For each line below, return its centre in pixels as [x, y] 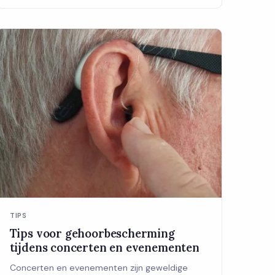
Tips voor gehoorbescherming [92, 234]
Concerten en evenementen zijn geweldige [99, 268]
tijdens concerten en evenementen [104, 248]
